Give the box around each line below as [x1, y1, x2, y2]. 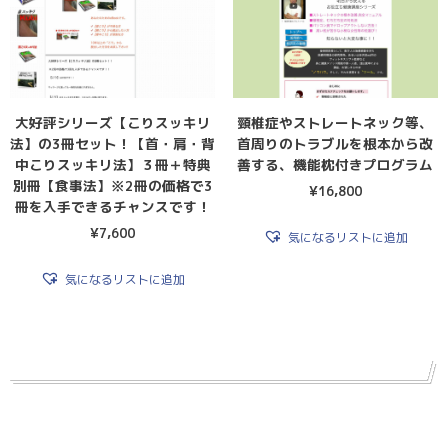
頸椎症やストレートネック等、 [237, 112, 434, 132]
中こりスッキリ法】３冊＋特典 [14, 154, 211, 174]
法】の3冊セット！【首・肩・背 [10, 133, 216, 153]
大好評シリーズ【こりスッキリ [14, 112, 211, 132]
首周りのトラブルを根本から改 [237, 133, 434, 153]
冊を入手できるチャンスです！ [14, 196, 211, 216]
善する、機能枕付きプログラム [237, 154, 434, 174]
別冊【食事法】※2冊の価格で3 [12, 175, 213, 195]
